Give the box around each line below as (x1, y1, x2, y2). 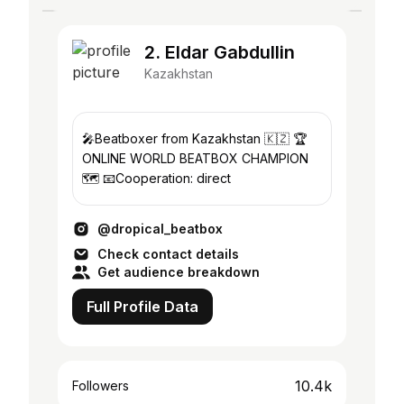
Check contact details (97, 246, 239, 262)
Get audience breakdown (97, 264, 260, 280)
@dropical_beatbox (97, 221, 223, 236)
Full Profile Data (87, 298, 198, 316)
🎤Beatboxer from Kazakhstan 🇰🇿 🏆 (82, 131, 307, 146)
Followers (72, 378, 129, 393)
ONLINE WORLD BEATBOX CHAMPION (82, 151, 308, 166)
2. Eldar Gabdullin (144, 41, 295, 63)
